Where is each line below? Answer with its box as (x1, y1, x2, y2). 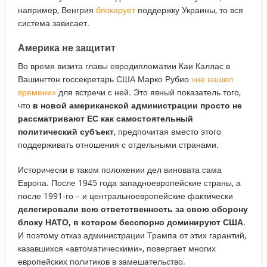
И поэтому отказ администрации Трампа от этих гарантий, (17, 229, 246, 241)
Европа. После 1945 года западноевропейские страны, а (17, 176, 241, 188)
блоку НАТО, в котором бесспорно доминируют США (17, 216, 243, 228)
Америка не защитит (17, 41, 116, 54)
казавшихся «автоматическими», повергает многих (17, 242, 216, 254)
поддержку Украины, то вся (135, 4, 243, 15)
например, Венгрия (17, 4, 96, 15)
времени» (17, 86, 56, 98)
